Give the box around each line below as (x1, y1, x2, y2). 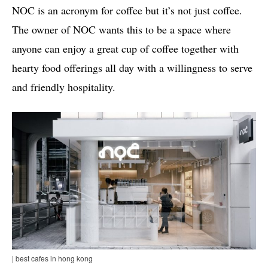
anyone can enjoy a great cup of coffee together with (12, 41, 239, 56)
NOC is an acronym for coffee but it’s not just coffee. (12, 3, 242, 18)
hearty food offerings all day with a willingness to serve (12, 60, 252, 75)
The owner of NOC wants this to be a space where (12, 22, 231, 37)
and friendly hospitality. (12, 80, 115, 95)
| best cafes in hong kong (12, 253, 93, 264)
